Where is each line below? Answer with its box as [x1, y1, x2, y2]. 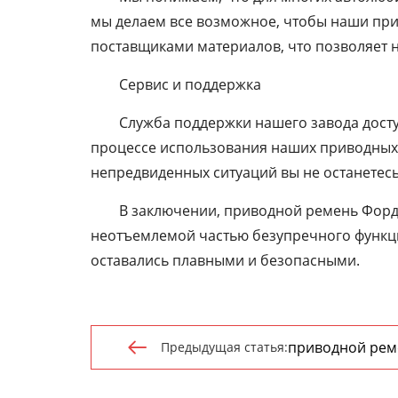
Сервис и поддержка [119, 75, 261, 94]
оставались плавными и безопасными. [91, 251, 360, 270]
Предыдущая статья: [161, 338, 288, 355]
